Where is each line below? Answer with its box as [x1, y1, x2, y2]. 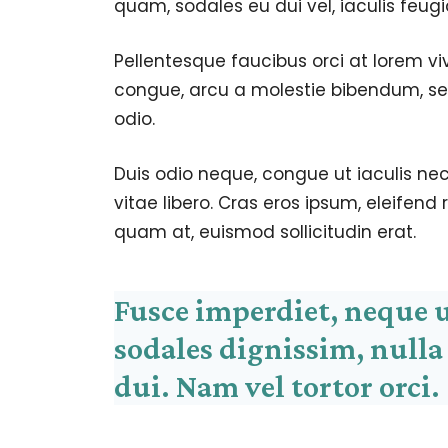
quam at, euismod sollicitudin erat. [114, 220, 416, 245]
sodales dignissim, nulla [114, 330, 443, 367]
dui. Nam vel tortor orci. [114, 368, 440, 405]
